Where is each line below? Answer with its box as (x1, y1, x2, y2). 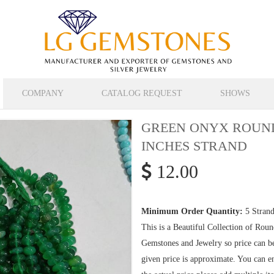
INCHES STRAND (141, 138, 247, 154)
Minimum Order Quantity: (141, 207, 243, 217)
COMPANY (22, 89, 64, 98)
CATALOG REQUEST (102, 89, 182, 98)
